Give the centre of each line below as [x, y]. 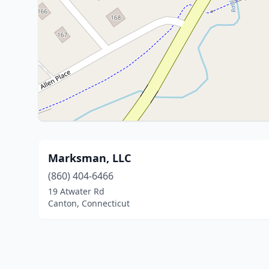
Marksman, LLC [89, 158]
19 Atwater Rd [76, 191]
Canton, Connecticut [89, 203]
